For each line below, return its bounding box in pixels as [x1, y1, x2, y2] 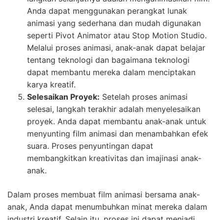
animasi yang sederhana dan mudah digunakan [27, 18, 201, 28]
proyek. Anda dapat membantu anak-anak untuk [27, 116, 206, 126]
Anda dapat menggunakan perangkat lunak [27, 5, 187, 16]
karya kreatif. [27, 79, 76, 89]
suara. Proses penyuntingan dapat [27, 140, 153, 151]
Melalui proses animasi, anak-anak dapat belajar [27, 42, 205, 53]
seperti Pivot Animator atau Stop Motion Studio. [27, 30, 207, 40]
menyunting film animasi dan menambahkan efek [27, 128, 208, 138]
